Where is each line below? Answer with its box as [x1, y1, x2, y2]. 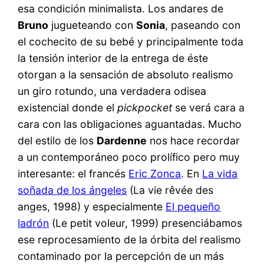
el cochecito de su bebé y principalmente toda [18, 35, 244, 48]
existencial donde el [18, 101, 118, 114]
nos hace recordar [147, 134, 240, 147]
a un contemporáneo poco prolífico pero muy [18, 151, 240, 164]
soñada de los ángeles [18, 184, 127, 197]
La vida [202, 167, 238, 180]
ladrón [18, 217, 49, 230]
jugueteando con [48, 19, 137, 32]
